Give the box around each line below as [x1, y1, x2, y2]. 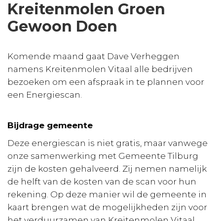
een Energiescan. [7, 90, 82, 100]
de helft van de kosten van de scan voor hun [7, 177, 196, 187]
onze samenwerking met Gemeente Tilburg [7, 151, 198, 161]
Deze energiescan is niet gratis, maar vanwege [7, 138, 208, 148]
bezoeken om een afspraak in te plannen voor [7, 77, 204, 87]
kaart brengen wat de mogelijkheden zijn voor [7, 202, 207, 213]
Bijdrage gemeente [7, 120, 93, 131]
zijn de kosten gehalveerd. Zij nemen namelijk [7, 164, 207, 174]
